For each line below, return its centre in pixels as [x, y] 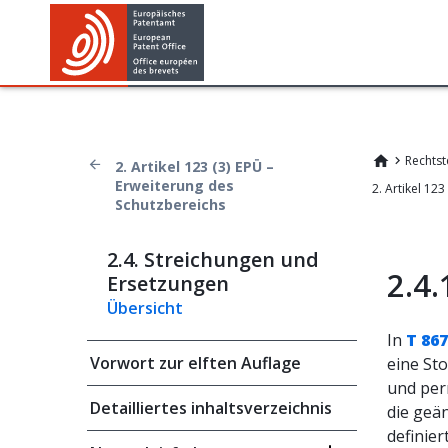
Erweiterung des [174, 185]
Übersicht [145, 308]
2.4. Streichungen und [213, 259]
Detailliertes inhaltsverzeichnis [211, 408]
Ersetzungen [168, 283]
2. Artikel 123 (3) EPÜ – [194, 166]
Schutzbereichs [170, 204]
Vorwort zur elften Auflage [195, 363]
